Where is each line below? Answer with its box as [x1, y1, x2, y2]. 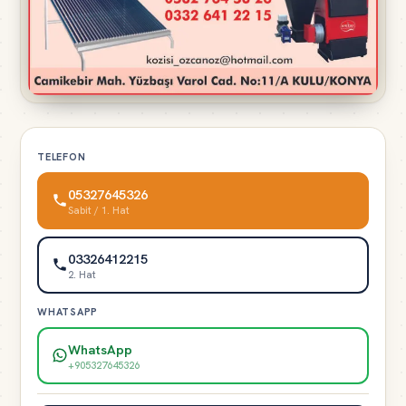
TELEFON [37, 150, 86, 163]
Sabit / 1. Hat [67, 204, 130, 217]
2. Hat [67, 268, 96, 282]
